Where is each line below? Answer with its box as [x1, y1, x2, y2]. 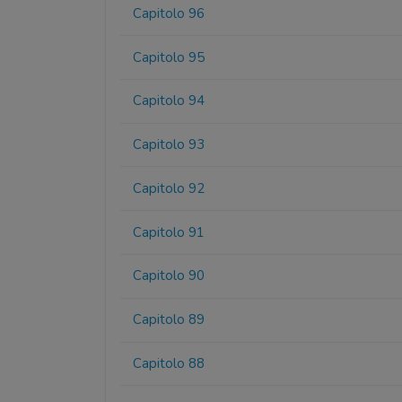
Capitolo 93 [133, 135, 205, 154]
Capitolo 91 [133, 223, 205, 241]
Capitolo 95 [133, 48, 205, 66]
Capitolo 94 [133, 92, 205, 110]
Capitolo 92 [133, 179, 205, 197]
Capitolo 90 [133, 267, 205, 285]
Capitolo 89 [133, 310, 205, 329]
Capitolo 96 [133, 4, 205, 22]
